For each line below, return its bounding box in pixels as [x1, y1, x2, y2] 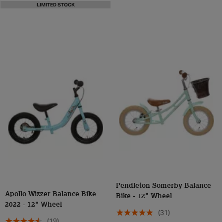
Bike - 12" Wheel [116, 193, 172, 200]
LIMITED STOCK [36, 1, 75, 8]
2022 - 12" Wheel [5, 201, 62, 208]
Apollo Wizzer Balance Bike [5, 191, 96, 198]
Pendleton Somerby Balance [116, 182, 211, 189]
